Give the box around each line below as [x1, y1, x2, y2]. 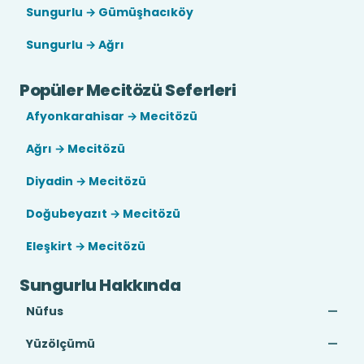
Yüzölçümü [26, 336, 95, 352]
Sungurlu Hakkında [19, 274, 181, 297]
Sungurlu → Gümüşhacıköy [26, 4, 193, 20]
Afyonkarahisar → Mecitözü [26, 108, 197, 124]
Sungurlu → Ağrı [26, 37, 124, 53]
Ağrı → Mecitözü [26, 141, 125, 157]
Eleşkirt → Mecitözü [26, 238, 145, 254]
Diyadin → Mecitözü [26, 173, 146, 189]
